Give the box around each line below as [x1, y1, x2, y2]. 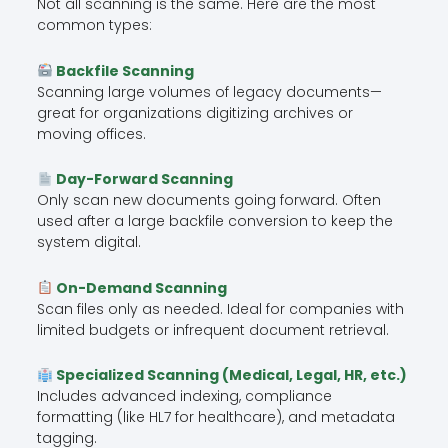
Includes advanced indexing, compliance [36, 386, 332, 407]
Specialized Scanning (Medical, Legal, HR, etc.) [52, 365, 407, 386]
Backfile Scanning [52, 60, 194, 81]
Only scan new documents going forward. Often [36, 190, 381, 211]
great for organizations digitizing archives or [36, 102, 353, 123]
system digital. [36, 232, 141, 253]
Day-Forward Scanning [52, 169, 233, 190]
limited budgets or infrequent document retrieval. [36, 319, 389, 340]
